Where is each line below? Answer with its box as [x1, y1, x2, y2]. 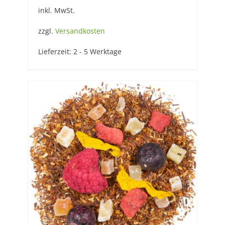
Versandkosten [55, 26, 105, 36]
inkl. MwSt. [38, 6, 75, 16]
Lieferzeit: [38, 47, 73, 57]
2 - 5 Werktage [73, 47, 122, 57]
